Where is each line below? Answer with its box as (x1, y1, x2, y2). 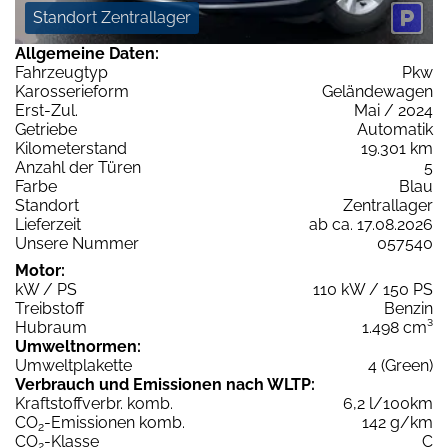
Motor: (15, 260, 65, 280)
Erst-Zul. (15, 100, 78, 120)
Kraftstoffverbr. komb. (15, 393, 173, 413)
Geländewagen (322, 81, 433, 101)
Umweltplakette (15, 355, 132, 375)
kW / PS (15, 279, 77, 299)
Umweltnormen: (15, 336, 141, 356)
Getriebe (15, 119, 77, 139)
